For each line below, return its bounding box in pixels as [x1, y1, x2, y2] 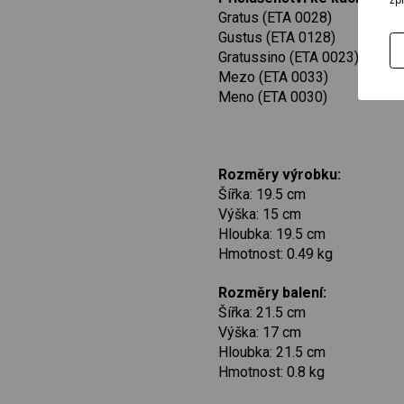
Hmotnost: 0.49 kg [218, 244, 333, 262]
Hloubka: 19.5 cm [218, 225, 326, 243]
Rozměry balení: [218, 283, 326, 301]
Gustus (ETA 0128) [218, 29, 335, 47]
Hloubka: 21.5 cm [218, 343, 326, 361]
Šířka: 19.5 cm [218, 185, 306, 203]
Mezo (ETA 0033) [218, 69, 328, 87]
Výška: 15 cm [218, 205, 301, 223]
